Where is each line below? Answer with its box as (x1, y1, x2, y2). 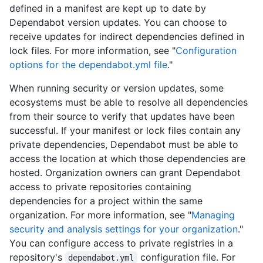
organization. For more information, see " (9, 209, 191, 221)
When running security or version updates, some (9, 82, 224, 95)
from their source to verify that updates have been (9, 110, 235, 123)
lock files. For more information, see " (9, 45, 176, 57)
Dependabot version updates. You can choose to (9, 16, 227, 29)
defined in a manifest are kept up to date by (9, 2, 206, 15)
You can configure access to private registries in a (9, 237, 233, 249)
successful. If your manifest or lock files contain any (9, 124, 241, 137)
